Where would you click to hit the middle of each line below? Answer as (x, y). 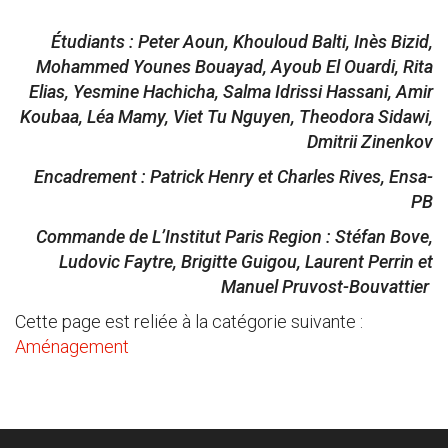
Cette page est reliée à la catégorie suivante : (189, 321)
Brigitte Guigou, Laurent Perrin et (307, 261)
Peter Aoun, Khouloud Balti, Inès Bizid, (285, 41)
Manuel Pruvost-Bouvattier (327, 286)
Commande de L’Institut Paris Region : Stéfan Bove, (234, 236)
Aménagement (72, 346)
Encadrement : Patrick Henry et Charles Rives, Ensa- (233, 176)
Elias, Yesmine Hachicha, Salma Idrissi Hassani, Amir (231, 91)
